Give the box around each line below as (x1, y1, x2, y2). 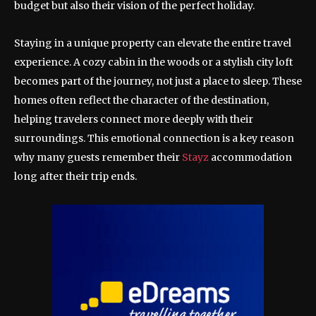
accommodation (211, 151, 292, 164)
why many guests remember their (14, 151, 182, 164)
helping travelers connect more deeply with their (14, 113, 253, 126)
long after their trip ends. (14, 170, 137, 183)
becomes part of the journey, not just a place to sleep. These (14, 75, 302, 88)
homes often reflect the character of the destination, (14, 94, 269, 107)
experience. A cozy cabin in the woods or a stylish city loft (14, 56, 293, 69)
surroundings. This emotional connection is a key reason (14, 132, 294, 145)
